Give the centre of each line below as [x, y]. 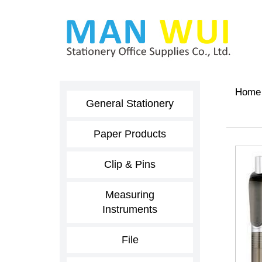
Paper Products [130, 134]
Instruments [130, 209]
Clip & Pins [130, 164]
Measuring [130, 195]
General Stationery [130, 104]
